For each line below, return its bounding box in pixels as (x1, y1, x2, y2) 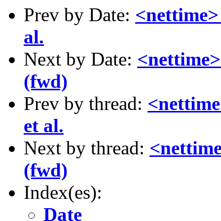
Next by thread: (24, 137, 149, 158)
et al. (24, 115, 64, 136)
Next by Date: (24, 48, 137, 70)
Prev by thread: (24, 93, 147, 114)
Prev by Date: (24, 4, 135, 25)
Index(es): (24, 182, 102, 203)
